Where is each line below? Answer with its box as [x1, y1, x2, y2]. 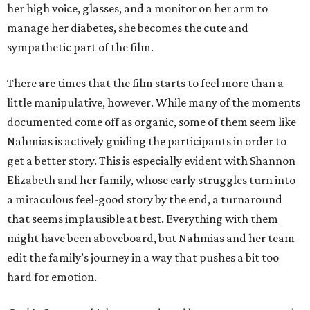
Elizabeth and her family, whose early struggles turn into [7, 173, 295, 188]
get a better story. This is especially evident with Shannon [7, 154, 295, 168]
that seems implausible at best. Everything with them [7, 212, 278, 226]
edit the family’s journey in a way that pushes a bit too [7, 250, 279, 265]
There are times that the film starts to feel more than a [7, 76, 284, 91]
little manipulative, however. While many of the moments [7, 95, 300, 110]
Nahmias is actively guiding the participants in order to [7, 134, 286, 149]
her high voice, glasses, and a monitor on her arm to [7, 1, 268, 16]
